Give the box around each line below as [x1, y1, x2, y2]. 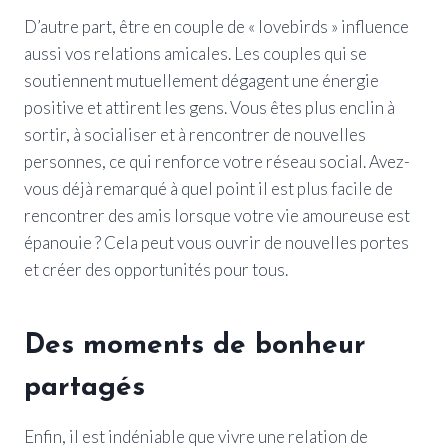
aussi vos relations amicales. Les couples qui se [24, 42, 367, 64]
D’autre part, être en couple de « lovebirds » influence [24, 15, 409, 37]
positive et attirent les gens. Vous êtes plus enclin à [24, 96, 395, 118]
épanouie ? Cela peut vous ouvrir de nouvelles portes [24, 231, 409, 253]
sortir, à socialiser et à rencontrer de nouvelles [24, 123, 366, 145]
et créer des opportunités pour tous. [24, 258, 288, 280]
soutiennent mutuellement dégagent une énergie [24, 69, 379, 91]
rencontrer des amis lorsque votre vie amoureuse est [24, 204, 410, 226]
